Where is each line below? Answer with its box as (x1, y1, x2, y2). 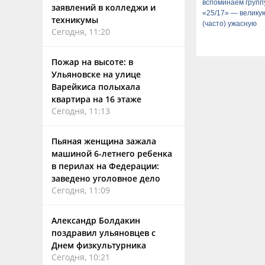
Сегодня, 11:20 (51, 26, 110, 37)
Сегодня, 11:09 (51, 185, 110, 196)
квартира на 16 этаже (51, 93, 141, 105)
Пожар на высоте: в (51, 56, 133, 67)
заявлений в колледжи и (51, 2, 156, 13)
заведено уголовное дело (51, 173, 160, 184)
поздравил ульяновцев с (51, 227, 156, 238)
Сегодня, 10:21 (51, 251, 110, 263)
